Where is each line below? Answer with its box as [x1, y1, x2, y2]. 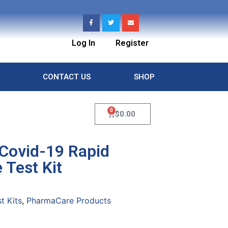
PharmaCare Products [26, 195, 111, 206]
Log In [71, 38, 95, 48]
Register [115, 38, 149, 48]
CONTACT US [42, 72, 91, 81]
